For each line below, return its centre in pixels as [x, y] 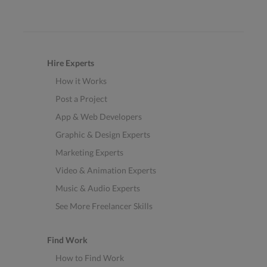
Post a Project [81, 99]
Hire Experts [70, 63]
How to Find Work [89, 258]
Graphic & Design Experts [103, 135]
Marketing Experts [89, 153]
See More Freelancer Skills [104, 206]
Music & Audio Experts [97, 188]
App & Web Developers [98, 117]
